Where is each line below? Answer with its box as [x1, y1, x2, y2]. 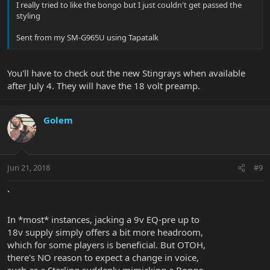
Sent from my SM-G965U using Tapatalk [16, 32, 159, 43]
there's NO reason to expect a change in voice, [7, 251, 199, 264]
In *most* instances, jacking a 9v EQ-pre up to [7, 213, 199, 226]
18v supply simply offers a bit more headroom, [7, 226, 203, 239]
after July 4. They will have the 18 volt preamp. [7, 79, 200, 92]
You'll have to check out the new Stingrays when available [7, 66, 245, 79]
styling [16, 10, 40, 22]
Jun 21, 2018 [7, 162, 50, 174]
